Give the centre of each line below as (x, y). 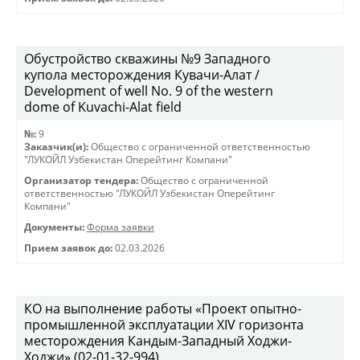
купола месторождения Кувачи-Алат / (142, 75)
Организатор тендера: (81, 180)
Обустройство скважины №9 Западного (147, 59)
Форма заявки (121, 227)
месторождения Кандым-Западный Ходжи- (158, 341)
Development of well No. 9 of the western (149, 91)
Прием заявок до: (68, 248)
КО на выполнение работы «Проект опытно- (163, 309)
